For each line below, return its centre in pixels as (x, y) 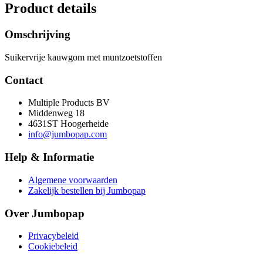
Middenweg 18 (56, 113)
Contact (24, 80)
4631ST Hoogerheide (68, 124)
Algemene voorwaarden (73, 180)
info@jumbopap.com (68, 134)
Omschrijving (38, 35)
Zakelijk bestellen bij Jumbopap (87, 190)
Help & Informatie (49, 157)
